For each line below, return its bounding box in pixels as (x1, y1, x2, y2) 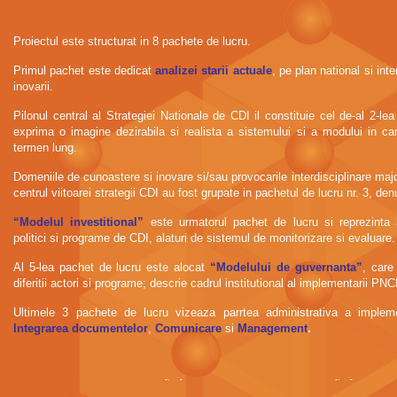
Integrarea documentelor (13, 322, 148, 335)
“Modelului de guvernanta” (205, 261, 362, 274)
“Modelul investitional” (13, 215, 144, 229)
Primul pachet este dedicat (13, 64, 156, 77)
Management (237, 322, 307, 335)
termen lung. (13, 141, 77, 154)
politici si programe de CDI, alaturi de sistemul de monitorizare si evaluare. (13, 231, 395, 245)
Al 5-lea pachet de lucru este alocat (13, 261, 206, 274)
